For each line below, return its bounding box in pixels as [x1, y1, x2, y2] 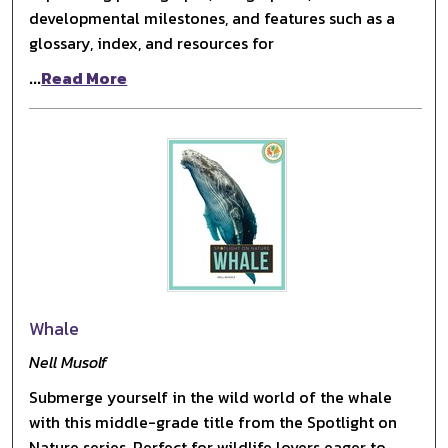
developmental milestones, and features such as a [29, 5, 396, 30]
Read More [41, 65, 128, 90]
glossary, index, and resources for [29, 30, 275, 55]
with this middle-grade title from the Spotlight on [29, 409, 398, 434]
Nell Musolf [29, 349, 108, 374]
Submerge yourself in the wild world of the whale [29, 384, 393, 409]
